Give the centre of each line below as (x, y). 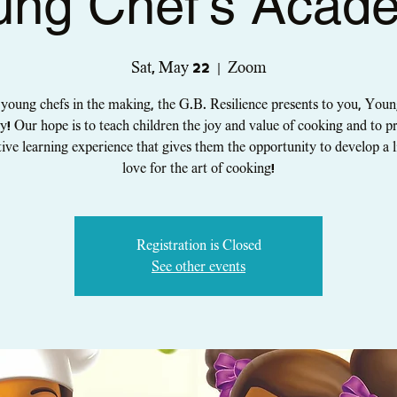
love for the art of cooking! (198, 168)
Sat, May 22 (171, 68)
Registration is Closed (198, 245)
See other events (198, 267)
